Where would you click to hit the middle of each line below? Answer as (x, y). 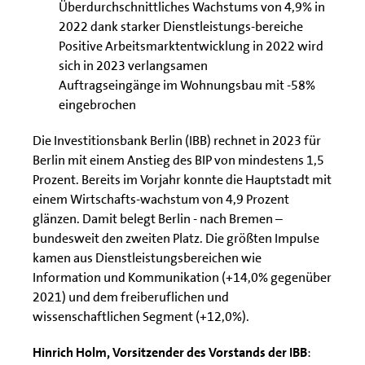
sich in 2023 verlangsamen (133, 66)
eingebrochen (97, 105)
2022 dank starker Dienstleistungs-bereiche (181, 26)
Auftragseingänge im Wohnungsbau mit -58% (187, 85)
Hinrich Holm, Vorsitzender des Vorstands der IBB (170, 352)
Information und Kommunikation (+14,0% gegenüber (182, 277)
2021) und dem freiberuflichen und (131, 297)
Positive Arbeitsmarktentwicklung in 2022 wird (191, 46)
